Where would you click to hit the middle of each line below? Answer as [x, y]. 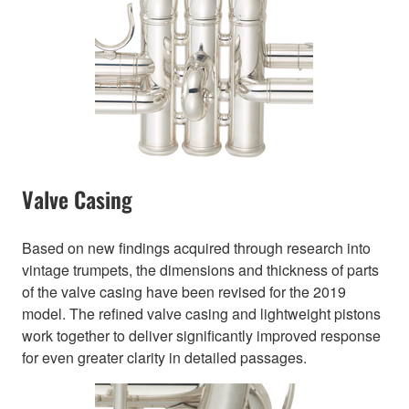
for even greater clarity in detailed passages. [164, 358]
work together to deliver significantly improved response [201, 336]
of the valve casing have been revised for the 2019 [184, 292]
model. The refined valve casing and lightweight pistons [201, 314]
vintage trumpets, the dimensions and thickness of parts [200, 270]
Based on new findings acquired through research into [196, 248]
